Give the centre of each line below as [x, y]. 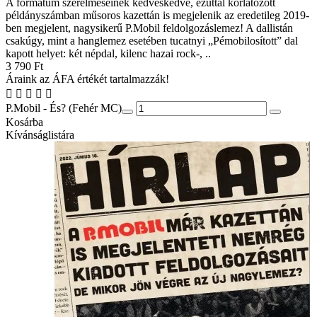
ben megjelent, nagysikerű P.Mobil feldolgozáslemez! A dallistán [149, 28]
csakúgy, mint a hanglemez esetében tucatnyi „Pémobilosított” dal [152, 41]
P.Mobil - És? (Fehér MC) [64, 108]
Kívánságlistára [40, 135]
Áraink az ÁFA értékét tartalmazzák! [87, 79]
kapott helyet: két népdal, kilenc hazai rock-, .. [108, 54]
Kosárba [24, 122]
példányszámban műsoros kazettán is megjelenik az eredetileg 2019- [157, 16]
